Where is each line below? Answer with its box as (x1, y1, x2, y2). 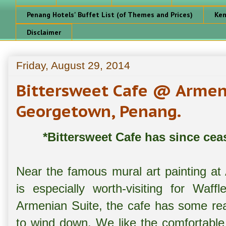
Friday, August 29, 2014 (16, 60, 130, 72)
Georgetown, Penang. (16, 101, 181, 122)
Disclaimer (27, 27, 61, 37)
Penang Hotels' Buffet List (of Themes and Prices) (27, 10, 193, 20)
